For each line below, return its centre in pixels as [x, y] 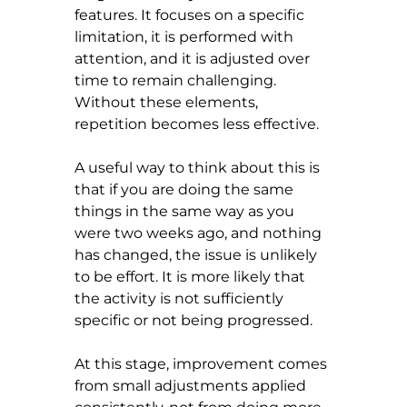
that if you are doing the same [186, 189]
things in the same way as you [186, 211]
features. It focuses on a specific [191, 15]
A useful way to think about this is [199, 167]
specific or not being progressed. [194, 320]
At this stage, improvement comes [203, 363]
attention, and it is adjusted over [194, 58]
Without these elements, [168, 102]
